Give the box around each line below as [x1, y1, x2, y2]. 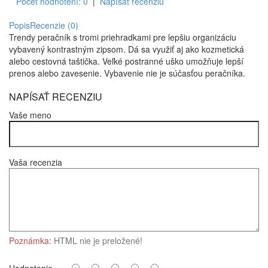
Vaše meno [9, 109, 51, 121]
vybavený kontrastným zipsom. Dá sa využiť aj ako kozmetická [9, 43, 244, 55]
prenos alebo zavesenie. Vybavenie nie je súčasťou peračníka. [9, 67, 245, 79]
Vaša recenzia [9, 156, 62, 168]
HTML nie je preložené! [51, 234, 142, 246]
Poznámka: [9, 234, 51, 246]
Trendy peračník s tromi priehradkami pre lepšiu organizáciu [9, 31, 236, 43]
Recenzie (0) [30, 19, 78, 31]
